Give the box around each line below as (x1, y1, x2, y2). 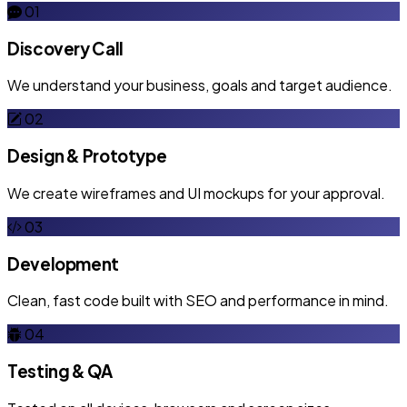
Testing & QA (7, 360, 113, 382)
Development (7, 253, 119, 274)
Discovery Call (7, 37, 124, 59)
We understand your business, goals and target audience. (7, 75, 392, 95)
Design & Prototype (7, 145, 167, 167)
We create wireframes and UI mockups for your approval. (7, 183, 385, 203)
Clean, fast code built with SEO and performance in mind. (7, 291, 389, 311)
